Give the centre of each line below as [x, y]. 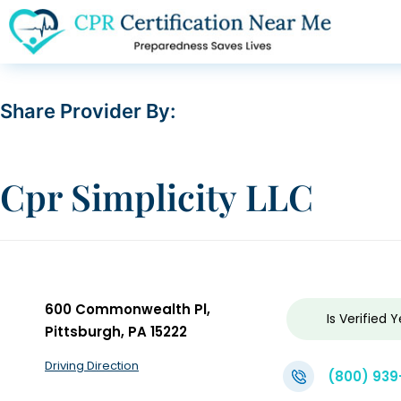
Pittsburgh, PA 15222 [116, 332]
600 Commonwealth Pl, [128, 310]
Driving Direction [92, 366]
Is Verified [357, 319]
